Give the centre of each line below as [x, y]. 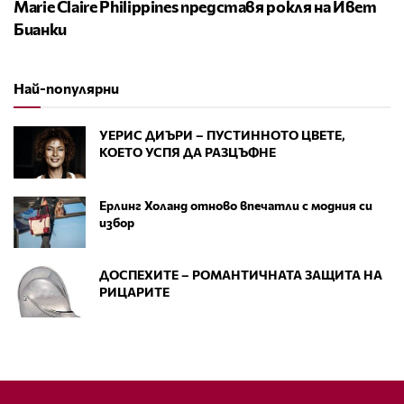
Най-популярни [66, 88]
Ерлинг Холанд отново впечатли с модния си [236, 205]
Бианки [40, 29]
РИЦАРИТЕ [134, 291]
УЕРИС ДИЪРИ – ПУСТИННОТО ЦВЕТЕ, [222, 135]
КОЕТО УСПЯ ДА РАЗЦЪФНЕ [188, 152]
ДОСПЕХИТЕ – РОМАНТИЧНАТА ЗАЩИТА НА [241, 274]
